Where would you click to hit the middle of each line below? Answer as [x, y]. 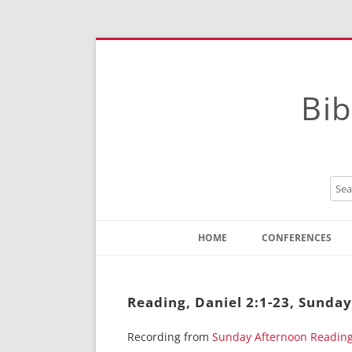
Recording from [170, 337]
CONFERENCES [297, 238]
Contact [224, 266]
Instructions [234, 290]
